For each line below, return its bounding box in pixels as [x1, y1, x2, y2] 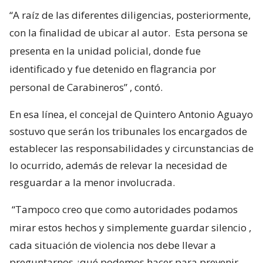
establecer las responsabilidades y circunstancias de [9, 141, 254, 156]
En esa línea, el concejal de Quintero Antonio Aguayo [9, 107, 253, 122]
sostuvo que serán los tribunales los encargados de [9, 124, 247, 139]
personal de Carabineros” [9, 80, 127, 95]
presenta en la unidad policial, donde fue [9, 44, 201, 58]
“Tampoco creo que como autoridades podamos [12, 203, 238, 217]
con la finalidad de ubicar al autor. [9, 26, 173, 40]
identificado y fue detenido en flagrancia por [9, 62, 216, 76]
